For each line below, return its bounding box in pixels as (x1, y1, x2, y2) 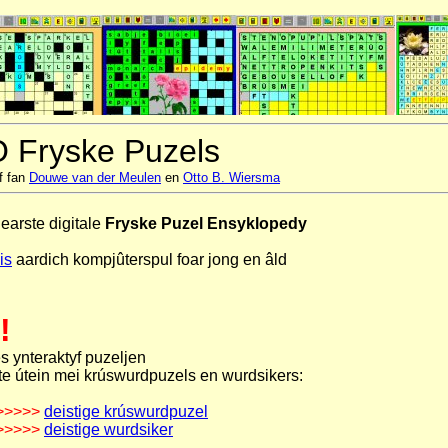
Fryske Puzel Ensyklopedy (105, 215, 307, 232)
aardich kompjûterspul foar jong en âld (12, 251, 287, 268)
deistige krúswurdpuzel (44, 403, 208, 420)
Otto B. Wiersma (183, 170, 280, 185)
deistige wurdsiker (44, 421, 173, 438)
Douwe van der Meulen (29, 170, 161, 185)
